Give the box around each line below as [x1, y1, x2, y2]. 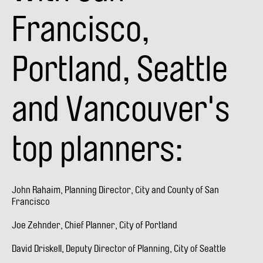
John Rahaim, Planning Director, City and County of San [12, 184, 219, 195]
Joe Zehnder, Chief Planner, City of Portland [12, 219, 177, 231]
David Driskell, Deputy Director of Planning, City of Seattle [12, 242, 226, 254]
